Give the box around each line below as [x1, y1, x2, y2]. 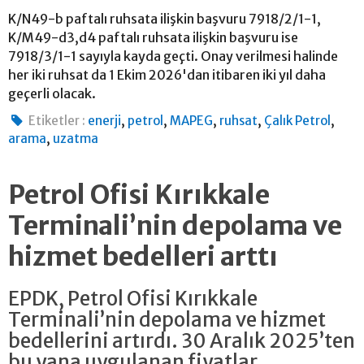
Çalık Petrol [264, 112, 331, 128]
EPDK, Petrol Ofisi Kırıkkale [8, 285, 258, 311]
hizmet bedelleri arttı [8, 240, 278, 273]
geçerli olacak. [8, 84, 96, 102]
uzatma [53, 130, 98, 146]
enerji [88, 112, 122, 128]
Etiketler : [28, 112, 86, 128]
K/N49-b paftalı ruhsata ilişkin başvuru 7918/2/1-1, [8, 10, 321, 27]
